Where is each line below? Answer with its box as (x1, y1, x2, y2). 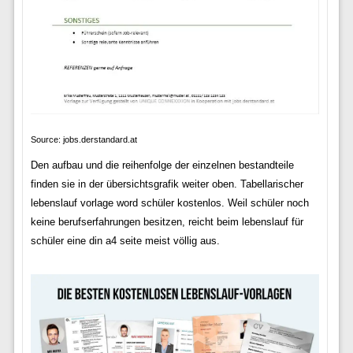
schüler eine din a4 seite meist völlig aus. (30, 234, 220, 247)
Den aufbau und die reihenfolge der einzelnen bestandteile (30, 158, 294, 171)
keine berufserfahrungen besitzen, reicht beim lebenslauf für (30, 215, 303, 228)
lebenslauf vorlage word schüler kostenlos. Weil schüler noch (30, 196, 309, 209)
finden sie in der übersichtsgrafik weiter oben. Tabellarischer (30, 177, 303, 190)
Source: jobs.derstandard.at (30, 134, 137, 144)
